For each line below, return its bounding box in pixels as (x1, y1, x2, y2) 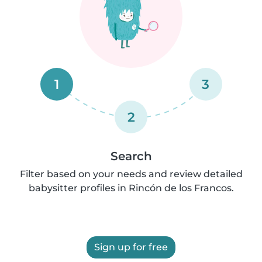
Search (110, 149, 152, 163)
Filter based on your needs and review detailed (19, 168, 243, 180)
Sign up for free (94, 242, 168, 253)
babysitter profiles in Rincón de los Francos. (28, 182, 234, 194)
